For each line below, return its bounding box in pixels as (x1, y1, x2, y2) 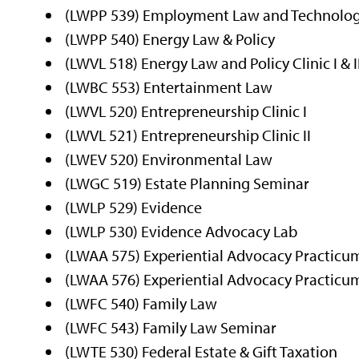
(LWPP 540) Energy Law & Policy (65, 28, 276, 49)
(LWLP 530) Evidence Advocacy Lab (65, 220, 298, 241)
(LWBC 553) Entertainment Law (65, 76, 273, 97)
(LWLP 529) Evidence (65, 196, 203, 217)
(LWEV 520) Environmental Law (65, 148, 273, 169)
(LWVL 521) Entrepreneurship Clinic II (65, 124, 312, 145)
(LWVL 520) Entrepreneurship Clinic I (65, 100, 308, 121)
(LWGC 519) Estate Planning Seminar (65, 172, 310, 193)
